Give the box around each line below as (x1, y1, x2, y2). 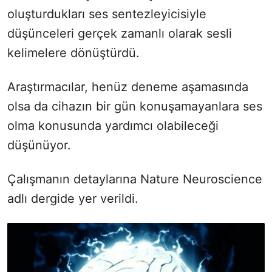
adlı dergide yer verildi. (7, 191, 138, 206)
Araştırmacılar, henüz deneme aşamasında (7, 80, 248, 95)
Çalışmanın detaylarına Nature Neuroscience (7, 172, 262, 187)
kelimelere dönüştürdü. (7, 46, 140, 61)
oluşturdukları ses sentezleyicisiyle (7, 7, 206, 22)
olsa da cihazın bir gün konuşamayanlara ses (7, 99, 262, 114)
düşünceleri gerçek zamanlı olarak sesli (7, 26, 232, 41)
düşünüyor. (7, 138, 71, 153)
